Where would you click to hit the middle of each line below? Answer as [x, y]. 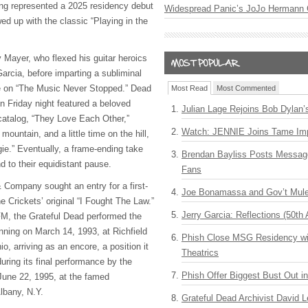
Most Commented [246, 88]
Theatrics [200, 253]
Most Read [189, 88]
